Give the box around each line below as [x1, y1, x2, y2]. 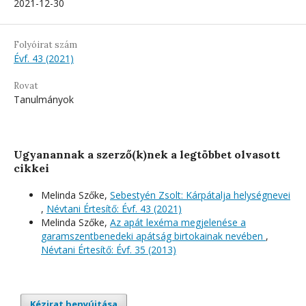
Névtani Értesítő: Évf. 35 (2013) [41, 242, 176, 256]
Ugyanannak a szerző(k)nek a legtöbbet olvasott [14, 147, 280, 161]
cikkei [14, 161, 49, 175]
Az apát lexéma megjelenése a [110, 215, 246, 229]
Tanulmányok [14, 92, 74, 106]
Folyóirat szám [14, 38, 77, 51]
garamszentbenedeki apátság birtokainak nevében [41, 229, 266, 242]
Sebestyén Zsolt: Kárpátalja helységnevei [110, 188, 290, 201]
